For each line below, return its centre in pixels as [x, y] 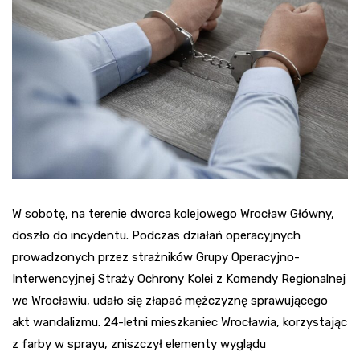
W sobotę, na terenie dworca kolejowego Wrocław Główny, [173, 213]
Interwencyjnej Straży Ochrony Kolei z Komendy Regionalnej [179, 278]
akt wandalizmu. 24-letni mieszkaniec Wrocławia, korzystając [180, 322]
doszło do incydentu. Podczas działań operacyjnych [156, 235]
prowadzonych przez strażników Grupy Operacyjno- [156, 257]
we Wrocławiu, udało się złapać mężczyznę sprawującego [170, 300]
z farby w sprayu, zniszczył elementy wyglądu [139, 344]
